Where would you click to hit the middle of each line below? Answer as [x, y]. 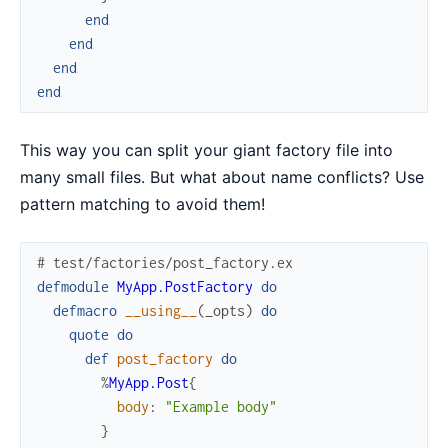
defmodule [73, 286]
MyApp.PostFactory [185, 286]
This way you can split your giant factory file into [206, 149]
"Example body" [221, 406]
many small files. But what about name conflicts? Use [222, 176]
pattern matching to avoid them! [142, 203]
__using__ [161, 310]
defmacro [85, 310]
